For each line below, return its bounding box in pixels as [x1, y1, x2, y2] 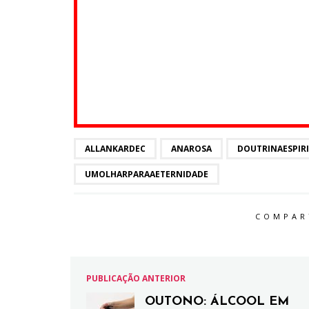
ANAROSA [171, 143, 212, 154]
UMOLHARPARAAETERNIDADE [85, 168, 208, 180]
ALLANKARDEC [85, 143, 146, 154]
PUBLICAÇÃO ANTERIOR [86, 272, 186, 284]
